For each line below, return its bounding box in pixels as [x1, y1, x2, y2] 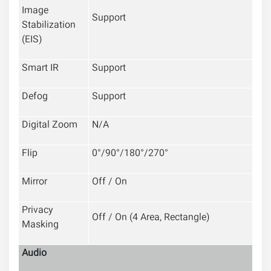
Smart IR [22, 61, 59, 77]
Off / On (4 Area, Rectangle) [92, 211, 210, 226]
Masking [22, 218, 59, 233]
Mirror [22, 175, 47, 191]
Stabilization [22, 18, 76, 34]
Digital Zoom [22, 118, 77, 134]
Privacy [22, 203, 53, 219]
